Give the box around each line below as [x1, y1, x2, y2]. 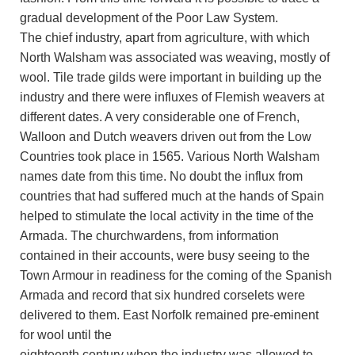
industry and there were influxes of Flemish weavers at [20, 90, 324, 104]
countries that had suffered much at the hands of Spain [20, 189, 324, 203]
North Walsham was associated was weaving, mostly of [20, 50, 330, 64]
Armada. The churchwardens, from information [20, 228, 279, 242]
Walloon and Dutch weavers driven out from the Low [20, 129, 311, 143]
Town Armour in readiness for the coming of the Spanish [20, 268, 332, 282]
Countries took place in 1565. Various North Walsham [20, 149, 319, 163]
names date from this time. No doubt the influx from [20, 169, 303, 183]
